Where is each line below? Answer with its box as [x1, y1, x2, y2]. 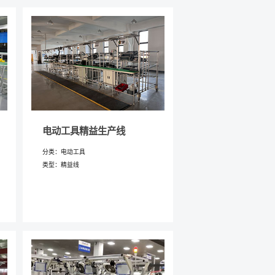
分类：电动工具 [42, 149, 85, 156]
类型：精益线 [42, 161, 79, 169]
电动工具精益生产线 [42, 125, 125, 136]
